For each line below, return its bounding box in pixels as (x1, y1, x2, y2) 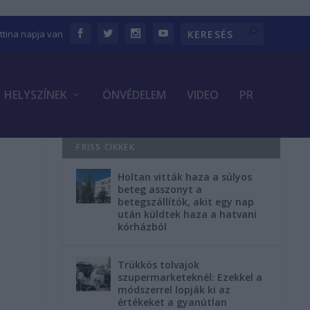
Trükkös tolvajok (118, 258, 200, 272)
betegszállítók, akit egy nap (118, 195, 255, 209)
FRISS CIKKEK (76, 141, 135, 154)
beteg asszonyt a (118, 183, 203, 197)
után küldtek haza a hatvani (118, 208, 257, 221)
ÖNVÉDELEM (102, 87, 166, 102)
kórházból (118, 220, 167, 234)
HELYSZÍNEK (3, 87, 67, 102)
